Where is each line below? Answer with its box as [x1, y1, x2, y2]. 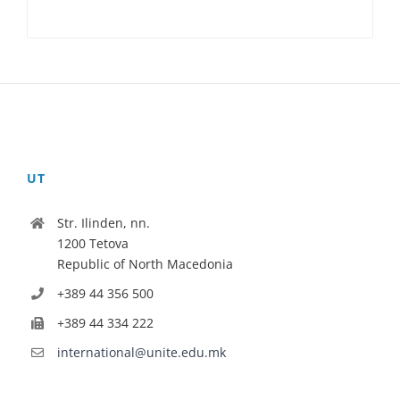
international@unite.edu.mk [56, 343, 226, 361]
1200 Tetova [56, 235, 129, 253]
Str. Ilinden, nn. [56, 214, 150, 232]
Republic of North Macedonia [56, 255, 233, 273]
